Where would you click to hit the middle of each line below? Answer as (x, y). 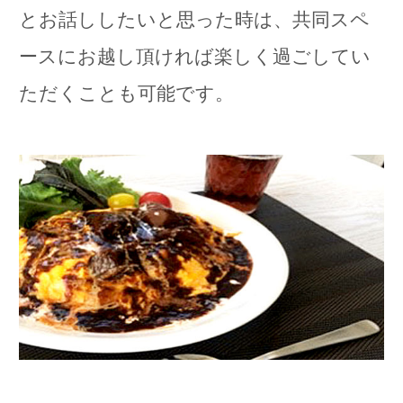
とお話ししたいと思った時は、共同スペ (194, 19)
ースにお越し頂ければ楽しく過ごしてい (194, 56)
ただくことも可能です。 (126, 93)
